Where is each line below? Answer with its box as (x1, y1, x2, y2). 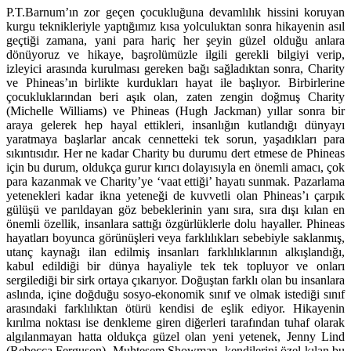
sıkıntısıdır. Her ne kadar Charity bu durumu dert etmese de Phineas (6, 146, 345, 160)
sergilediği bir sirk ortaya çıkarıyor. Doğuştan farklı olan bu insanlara (6, 273, 345, 287)
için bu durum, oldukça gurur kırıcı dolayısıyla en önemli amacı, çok (6, 160, 345, 174)
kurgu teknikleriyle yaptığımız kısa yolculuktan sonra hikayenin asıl (6, 19, 345, 33)
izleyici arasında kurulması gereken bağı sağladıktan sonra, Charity (6, 61, 345, 75)
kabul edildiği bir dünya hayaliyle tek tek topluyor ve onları (6, 259, 345, 273)
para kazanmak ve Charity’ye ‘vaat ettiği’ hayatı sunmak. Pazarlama (6, 174, 345, 188)
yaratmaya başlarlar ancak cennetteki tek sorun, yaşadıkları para (6, 132, 345, 146)
